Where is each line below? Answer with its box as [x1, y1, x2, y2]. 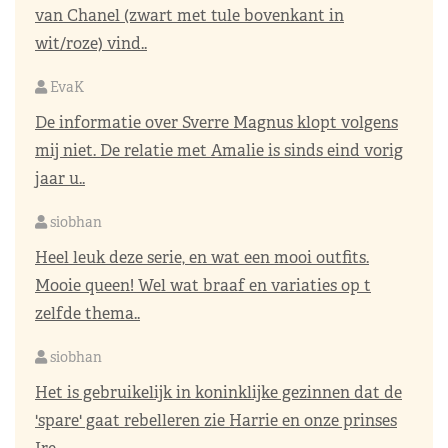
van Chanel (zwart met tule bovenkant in [35, 4, 344, 26]
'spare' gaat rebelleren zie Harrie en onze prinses [35, 409, 397, 431]
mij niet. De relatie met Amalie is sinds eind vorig [35, 139, 403, 161]
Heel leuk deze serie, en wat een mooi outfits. [35, 246, 369, 268]
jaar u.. [35, 167, 85, 189]
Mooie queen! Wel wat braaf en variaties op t [35, 274, 371, 296]
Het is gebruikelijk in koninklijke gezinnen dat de [35, 381, 402, 403]
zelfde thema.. [35, 302, 140, 324]
